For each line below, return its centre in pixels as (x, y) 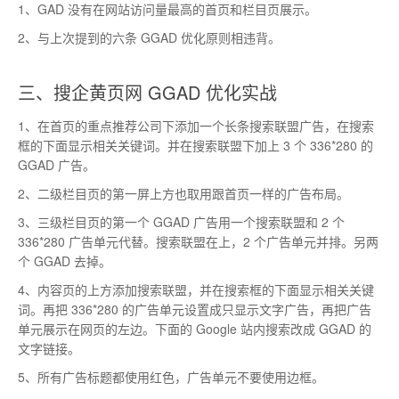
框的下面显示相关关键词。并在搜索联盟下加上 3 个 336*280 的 (195, 145)
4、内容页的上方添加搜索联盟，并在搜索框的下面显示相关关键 (196, 289)
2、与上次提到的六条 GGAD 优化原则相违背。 (149, 37)
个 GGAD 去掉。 (65, 261)
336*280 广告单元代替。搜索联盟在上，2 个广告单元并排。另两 (198, 241)
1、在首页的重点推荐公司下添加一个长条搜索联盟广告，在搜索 (196, 126)
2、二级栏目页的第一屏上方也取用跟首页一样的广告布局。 (183, 193)
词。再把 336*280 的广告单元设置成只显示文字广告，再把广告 (195, 309)
